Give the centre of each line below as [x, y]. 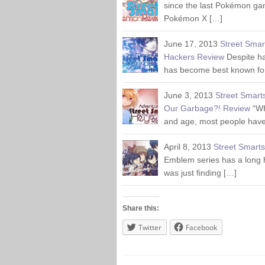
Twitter [150, 227]
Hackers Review [194, 57]
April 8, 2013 [188, 147]
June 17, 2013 [191, 44]
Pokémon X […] [193, 18]
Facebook [201, 227]
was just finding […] [200, 173]
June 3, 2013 [188, 95]
